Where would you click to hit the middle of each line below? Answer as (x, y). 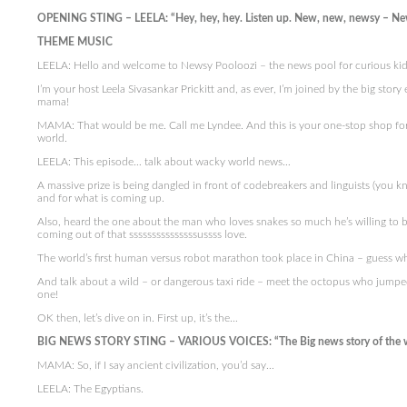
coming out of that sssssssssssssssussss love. (142, 234)
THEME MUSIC (76, 42)
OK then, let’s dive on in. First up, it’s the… (137, 318)
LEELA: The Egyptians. (90, 389)
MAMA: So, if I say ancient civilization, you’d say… (155, 365)
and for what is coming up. (100, 198)
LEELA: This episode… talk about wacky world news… (164, 162)
